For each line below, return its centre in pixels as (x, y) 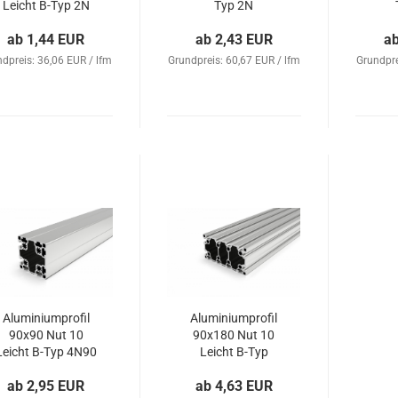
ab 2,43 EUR (235, 40)
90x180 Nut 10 (234, 335)
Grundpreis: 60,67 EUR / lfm (235, 60)
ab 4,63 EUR (235, 386)
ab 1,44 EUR (46, 40)
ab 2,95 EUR (46, 386)
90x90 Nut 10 (46, 335)
